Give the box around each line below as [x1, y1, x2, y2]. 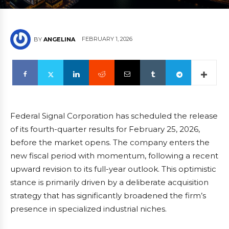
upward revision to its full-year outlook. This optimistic [10, 164, 216, 174]
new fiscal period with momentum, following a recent [10, 151, 218, 161]
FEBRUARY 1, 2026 [82, 35, 132, 43]
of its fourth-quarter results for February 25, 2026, [10, 124, 200, 134]
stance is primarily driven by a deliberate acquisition [10, 177, 209, 187]
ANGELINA [43, 36, 75, 43]
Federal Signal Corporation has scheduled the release [10, 111, 218, 121]
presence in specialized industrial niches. [10, 204, 167, 214]
